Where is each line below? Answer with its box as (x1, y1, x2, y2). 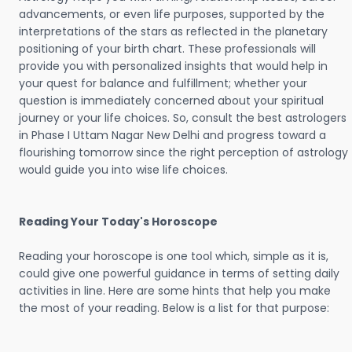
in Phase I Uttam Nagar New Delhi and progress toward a (19, 127, 326, 143)
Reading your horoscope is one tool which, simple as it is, (19, 248, 328, 264)
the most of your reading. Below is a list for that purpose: (19, 300, 329, 316)
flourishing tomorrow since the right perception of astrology (19, 145, 348, 160)
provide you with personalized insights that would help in (19, 58, 328, 74)
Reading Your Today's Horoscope (19, 214, 218, 229)
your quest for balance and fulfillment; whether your (19, 75, 307, 91)
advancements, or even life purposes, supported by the (19, 6, 324, 22)
